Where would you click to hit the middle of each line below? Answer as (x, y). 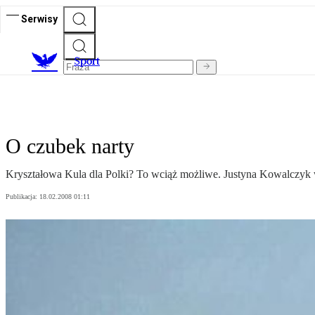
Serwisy (39, 19)
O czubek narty (70, 146)
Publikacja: (22, 197)
